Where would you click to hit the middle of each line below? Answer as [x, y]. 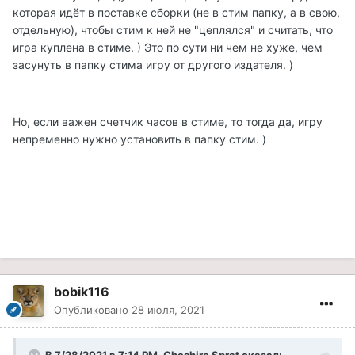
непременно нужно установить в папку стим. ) [139, 139]
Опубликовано [93, 309]
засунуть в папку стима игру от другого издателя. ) [153, 64]
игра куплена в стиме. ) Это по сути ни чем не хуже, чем [168, 47]
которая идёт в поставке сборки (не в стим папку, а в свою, [176, 12]
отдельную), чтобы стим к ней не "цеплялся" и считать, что [173, 29]
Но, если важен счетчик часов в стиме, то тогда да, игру [168, 121]
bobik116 [82, 291]
